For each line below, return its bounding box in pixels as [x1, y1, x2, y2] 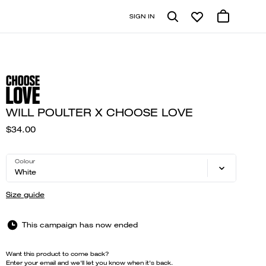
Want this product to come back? [6, 250, 109, 258]
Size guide [6, 189, 45, 199]
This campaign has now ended [22, 220, 138, 230]
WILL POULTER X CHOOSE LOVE [6, 106, 193, 119]
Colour [15, 157, 35, 165]
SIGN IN [129, 12, 155, 20]
